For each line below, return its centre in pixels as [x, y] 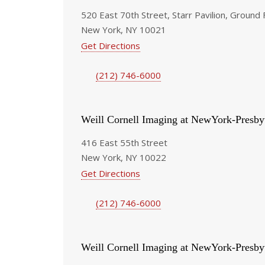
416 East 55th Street [124, 142]
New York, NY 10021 [124, 29]
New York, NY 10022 [124, 157]
